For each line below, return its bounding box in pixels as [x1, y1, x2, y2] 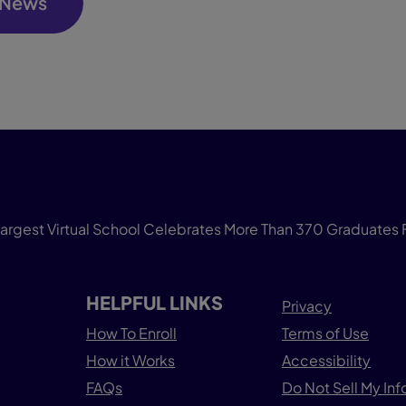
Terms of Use [282, 324, 369, 343]
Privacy [282, 296, 332, 316]
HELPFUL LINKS [86, 291, 223, 314]
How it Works [86, 351, 175, 371]
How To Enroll [86, 324, 177, 343]
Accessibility [282, 351, 371, 371]
